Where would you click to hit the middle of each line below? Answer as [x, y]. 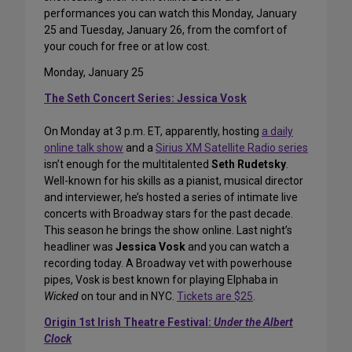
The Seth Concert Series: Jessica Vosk [145, 99]
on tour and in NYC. [128, 297]
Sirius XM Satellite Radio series [232, 148]
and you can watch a [237, 247]
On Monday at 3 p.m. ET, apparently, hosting [153, 132]
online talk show [84, 148]
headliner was [80, 247]
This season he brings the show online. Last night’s [168, 231]
